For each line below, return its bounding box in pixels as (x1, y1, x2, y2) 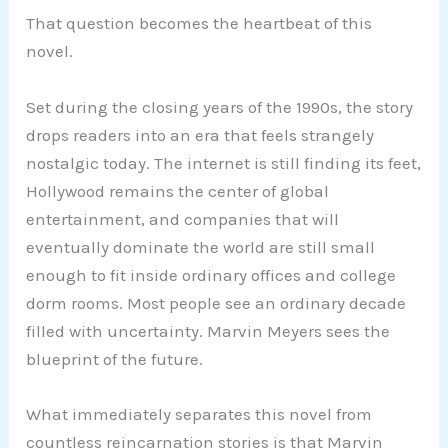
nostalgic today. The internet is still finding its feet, (26, 152, 422, 173)
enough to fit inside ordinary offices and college (26, 264, 397, 285)
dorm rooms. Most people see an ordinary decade (26, 292, 407, 313)
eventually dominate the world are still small (26, 236, 376, 257)
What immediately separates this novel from (26, 403, 373, 424)
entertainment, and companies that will (26, 208, 340, 229)
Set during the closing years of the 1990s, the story (26, 96, 414, 117)
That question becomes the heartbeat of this (26, 13, 373, 34)
